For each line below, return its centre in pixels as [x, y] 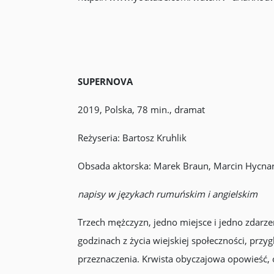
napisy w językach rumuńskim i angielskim [167, 194]
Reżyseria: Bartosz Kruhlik [132, 138]
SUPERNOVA [105, 81]
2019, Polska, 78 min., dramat [141, 109]
